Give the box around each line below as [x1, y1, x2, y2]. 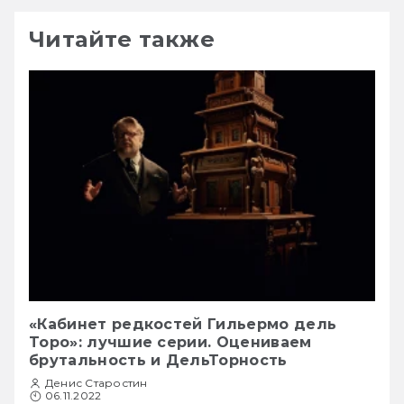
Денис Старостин [45, 375, 148, 390]
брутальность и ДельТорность [29, 351, 288, 369]
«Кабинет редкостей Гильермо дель [29, 315, 337, 333]
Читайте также [29, 25, 216, 52]
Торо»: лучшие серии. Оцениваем [29, 333, 312, 351]
